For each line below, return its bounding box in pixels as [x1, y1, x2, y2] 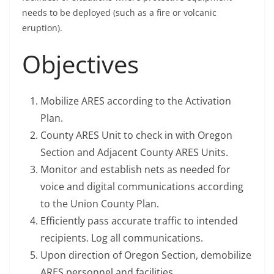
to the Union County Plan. [40, 197, 159, 211]
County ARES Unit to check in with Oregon [40, 128, 232, 143]
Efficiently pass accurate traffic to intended [40, 214, 238, 228]
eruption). [22, 22, 62, 34]
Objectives [22, 47, 139, 81]
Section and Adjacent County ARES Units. [40, 146, 228, 160]
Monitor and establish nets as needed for [40, 163, 231, 177]
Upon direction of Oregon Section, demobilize [40, 248, 251, 262]
